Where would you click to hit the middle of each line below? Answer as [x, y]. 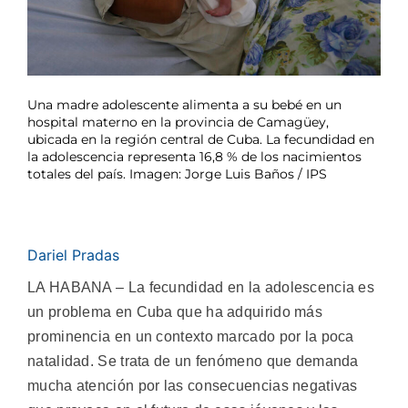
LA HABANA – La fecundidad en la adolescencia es [201, 287]
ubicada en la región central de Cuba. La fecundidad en [201, 139]
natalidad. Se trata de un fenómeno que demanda [193, 361]
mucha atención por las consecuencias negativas [193, 385]
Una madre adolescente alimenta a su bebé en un [184, 104]
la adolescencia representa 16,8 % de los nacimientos [194, 156]
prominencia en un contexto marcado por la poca [191, 336]
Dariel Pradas [73, 255]
